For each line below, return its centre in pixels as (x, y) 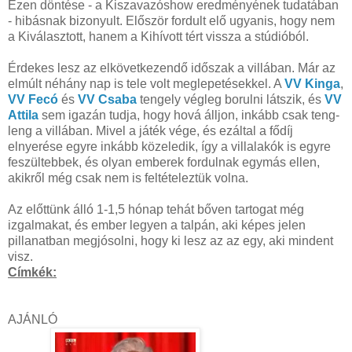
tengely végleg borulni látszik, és (231, 99)
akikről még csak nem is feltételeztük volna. (128, 178)
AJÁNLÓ (33, 319)
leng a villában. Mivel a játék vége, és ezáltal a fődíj (150, 130)
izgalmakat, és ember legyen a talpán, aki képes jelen (157, 225)
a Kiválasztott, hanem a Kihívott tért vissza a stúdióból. (158, 36)
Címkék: (32, 272)
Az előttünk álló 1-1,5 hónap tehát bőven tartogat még (156, 209)
